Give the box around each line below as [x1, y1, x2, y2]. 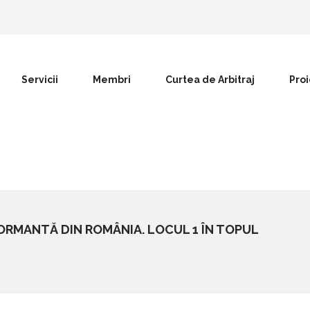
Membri [93, 74, 131, 85]
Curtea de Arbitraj [165, 74, 255, 85]
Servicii [21, 74, 58, 85]
